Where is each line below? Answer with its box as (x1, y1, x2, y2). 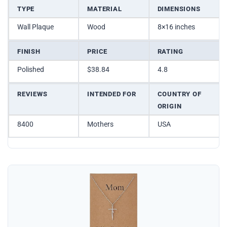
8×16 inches (157, 23, 195, 31)
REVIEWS (17, 90, 48, 98)
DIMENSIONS (157, 5, 201, 13)
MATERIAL (87, 5, 122, 13)
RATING (157, 48, 183, 56)
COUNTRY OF (157, 90, 202, 98)
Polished (17, 65, 44, 74)
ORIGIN (157, 102, 182, 110)
